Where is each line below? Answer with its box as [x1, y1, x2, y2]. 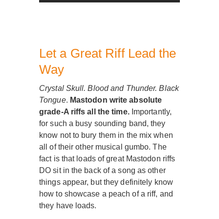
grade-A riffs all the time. [39, 108, 130, 116]
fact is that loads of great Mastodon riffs [39, 154, 175, 163]
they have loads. [39, 201, 97, 210]
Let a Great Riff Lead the [39, 46, 176, 61]
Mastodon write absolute [69, 96, 162, 105]
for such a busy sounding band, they [39, 119, 166, 128]
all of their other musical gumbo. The [39, 143, 167, 152]
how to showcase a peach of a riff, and [39, 190, 173, 198]
